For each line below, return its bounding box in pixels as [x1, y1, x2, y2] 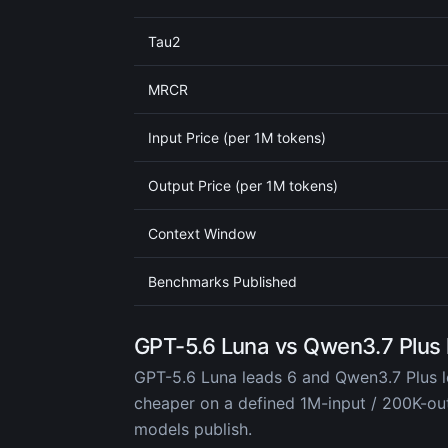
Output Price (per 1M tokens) [148, 177, 338, 194]
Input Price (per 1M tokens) [148, 129, 326, 146]
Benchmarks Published [148, 273, 297, 290]
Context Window [148, 225, 256, 242]
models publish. [134, 419, 252, 439]
